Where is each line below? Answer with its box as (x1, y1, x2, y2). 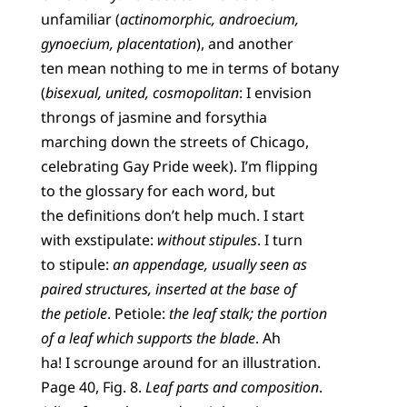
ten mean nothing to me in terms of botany (40, 57, 339, 78)
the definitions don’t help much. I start (40, 204, 304, 225)
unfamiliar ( (40, 8, 120, 29)
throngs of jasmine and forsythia (40, 106, 267, 127)
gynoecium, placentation (40, 33, 196, 54)
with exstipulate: (40, 229, 157, 250)
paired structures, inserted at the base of (40, 278, 296, 299)
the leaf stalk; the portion (168, 303, 327, 323)
